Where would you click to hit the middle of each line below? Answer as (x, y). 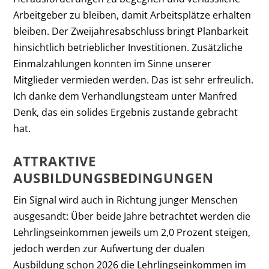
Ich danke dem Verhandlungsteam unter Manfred (125, 96)
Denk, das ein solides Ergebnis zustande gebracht (126, 112)
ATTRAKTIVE (55, 161)
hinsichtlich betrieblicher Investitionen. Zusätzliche (128, 47)
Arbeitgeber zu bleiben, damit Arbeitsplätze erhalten (132, 15)
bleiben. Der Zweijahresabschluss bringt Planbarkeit (131, 31)
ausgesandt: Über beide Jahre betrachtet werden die (132, 216)
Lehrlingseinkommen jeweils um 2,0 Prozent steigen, (132, 232)
